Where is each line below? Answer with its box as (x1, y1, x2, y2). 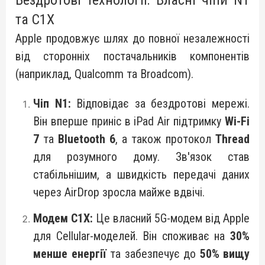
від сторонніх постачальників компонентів (15, 49, 250, 63)
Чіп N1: (33, 96, 71, 111)
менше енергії (33, 247, 106, 261)
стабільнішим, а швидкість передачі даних (33, 167, 250, 182)
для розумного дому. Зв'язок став (33, 150, 250, 164)
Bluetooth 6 (58, 132, 115, 146)
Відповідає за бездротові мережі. (70, 96, 250, 111)
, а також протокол (115, 132, 215, 146)
